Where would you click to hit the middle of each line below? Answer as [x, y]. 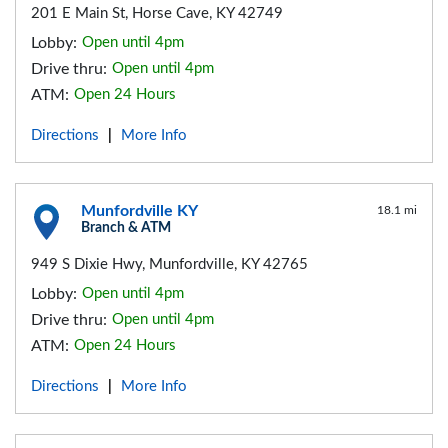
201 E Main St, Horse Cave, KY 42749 [157, 14]
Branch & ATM [126, 228]
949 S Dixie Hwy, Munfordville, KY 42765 [169, 265]
